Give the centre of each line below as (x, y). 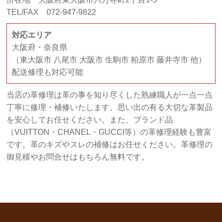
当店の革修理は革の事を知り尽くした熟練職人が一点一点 (110, 95)
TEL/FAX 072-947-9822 (52, 12)
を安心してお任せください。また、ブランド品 (90, 120)
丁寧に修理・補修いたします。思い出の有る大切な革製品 (110, 108)
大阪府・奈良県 (40, 48)
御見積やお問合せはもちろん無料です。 (78, 157)
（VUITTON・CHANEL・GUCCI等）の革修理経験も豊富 (109, 132)
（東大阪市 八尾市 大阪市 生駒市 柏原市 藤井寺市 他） (109, 60)
